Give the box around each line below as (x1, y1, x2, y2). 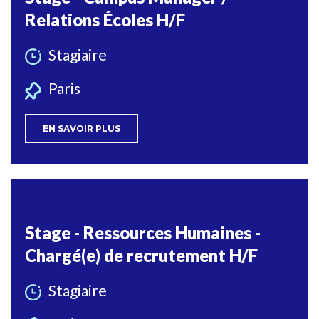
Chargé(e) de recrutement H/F (25, 244, 258, 266)
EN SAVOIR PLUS (43, 122, 120, 134)
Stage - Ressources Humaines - (25, 221, 261, 243)
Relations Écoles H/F (25, 9, 185, 31)
